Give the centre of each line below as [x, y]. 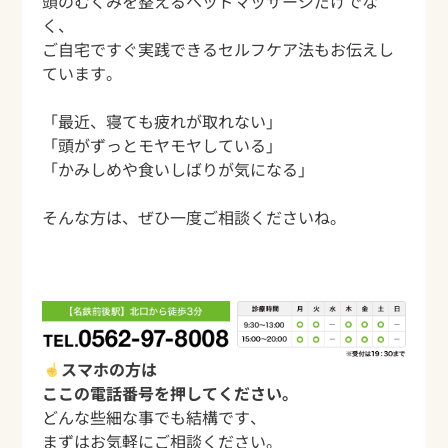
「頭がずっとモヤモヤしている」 [162, 145]
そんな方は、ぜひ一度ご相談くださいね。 [194, 217]
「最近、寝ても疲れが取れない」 [162, 121]
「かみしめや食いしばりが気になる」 [178, 169]
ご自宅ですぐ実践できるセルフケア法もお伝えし [218, 49]
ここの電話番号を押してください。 [170, 392]
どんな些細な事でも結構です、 [154, 416]
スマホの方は [108, 368]
